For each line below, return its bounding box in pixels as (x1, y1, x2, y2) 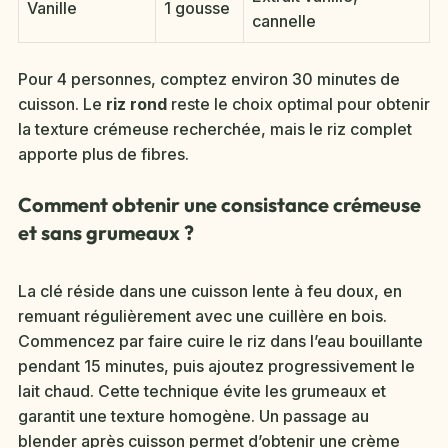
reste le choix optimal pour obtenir (167, 94, 430, 115)
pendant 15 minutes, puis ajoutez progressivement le (18, 356, 415, 377)
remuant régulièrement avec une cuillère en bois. (18, 306, 387, 327)
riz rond (106, 94, 167, 115)
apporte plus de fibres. (18, 144, 189, 165)
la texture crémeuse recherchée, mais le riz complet (18, 119, 412, 140)
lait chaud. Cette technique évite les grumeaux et (18, 381, 386, 402)
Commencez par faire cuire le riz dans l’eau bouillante (18, 331, 423, 352)
